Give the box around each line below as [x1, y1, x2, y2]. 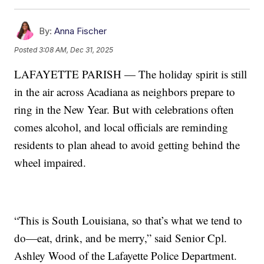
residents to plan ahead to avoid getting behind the [14, 137, 240, 153]
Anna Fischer [54, 25, 107, 37]
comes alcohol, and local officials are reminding [14, 120, 229, 135]
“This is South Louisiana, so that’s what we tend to [14, 213, 243, 228]
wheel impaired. [14, 155, 87, 170]
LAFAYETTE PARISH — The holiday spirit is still [14, 67, 247, 82]
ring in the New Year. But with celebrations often [14, 102, 235, 117]
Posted [14, 45, 39, 54]
